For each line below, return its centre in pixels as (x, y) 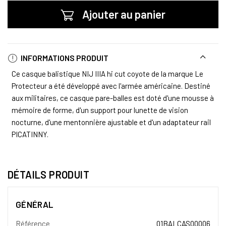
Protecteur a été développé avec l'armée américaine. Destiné (111, 86)
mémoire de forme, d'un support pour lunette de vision (100, 110)
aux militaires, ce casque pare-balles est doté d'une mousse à (113, 98)
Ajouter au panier (124, 14)
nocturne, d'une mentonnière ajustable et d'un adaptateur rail (111, 122)
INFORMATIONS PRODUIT (64, 58)
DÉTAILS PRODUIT (48, 174)
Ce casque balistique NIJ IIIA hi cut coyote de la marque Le (107, 73)
